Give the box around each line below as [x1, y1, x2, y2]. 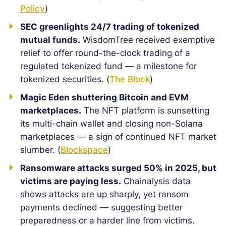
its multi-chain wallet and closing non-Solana [20, 119, 203, 129]
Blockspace [61, 145, 108, 155]
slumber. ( [20, 145, 61, 155]
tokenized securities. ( [20, 74, 109, 84]
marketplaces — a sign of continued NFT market [20, 132, 216, 142]
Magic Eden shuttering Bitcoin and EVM [20, 92, 189, 102]
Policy [20, 4, 45, 14]
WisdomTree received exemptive [80, 35, 215, 45]
